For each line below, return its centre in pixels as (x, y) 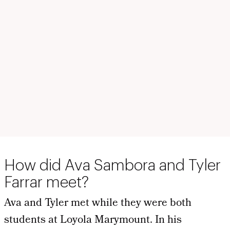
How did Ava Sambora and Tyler (112, 165)
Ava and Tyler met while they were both (98, 203)
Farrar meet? (46, 182)
